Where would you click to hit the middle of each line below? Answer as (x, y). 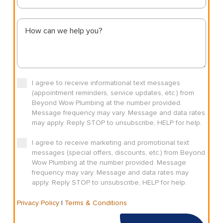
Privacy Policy (38, 203)
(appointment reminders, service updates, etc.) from (113, 93)
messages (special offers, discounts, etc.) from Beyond (118, 153)
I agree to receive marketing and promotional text (110, 143)
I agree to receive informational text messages (106, 83)
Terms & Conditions (96, 203)
